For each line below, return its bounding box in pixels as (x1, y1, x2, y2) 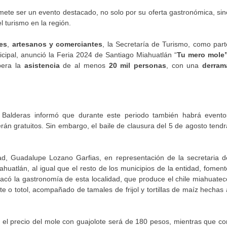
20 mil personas (108, 61, 166, 69)
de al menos (59, 61, 109, 69)
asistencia (24, 61, 60, 69)
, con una (166, 61, 203, 69)
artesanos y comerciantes (12, 40, 103, 48)
